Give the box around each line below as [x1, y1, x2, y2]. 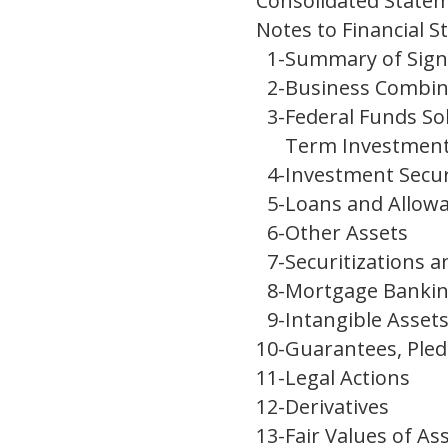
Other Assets [285, 219, 408, 247]
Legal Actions [285, 364, 410, 392]
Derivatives [285, 393, 389, 421]
